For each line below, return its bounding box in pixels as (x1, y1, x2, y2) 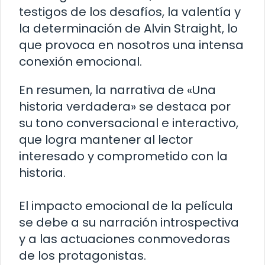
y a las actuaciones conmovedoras (19, 230, 230, 247)
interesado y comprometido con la (19, 147, 228, 164)
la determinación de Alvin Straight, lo (19, 20, 238, 37)
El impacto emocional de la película (19, 197, 233, 214)
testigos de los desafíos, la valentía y (19, 3, 241, 20)
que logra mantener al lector (19, 131, 193, 148)
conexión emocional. (19, 53, 142, 70)
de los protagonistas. (19, 247, 146, 264)
